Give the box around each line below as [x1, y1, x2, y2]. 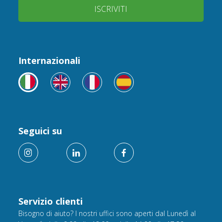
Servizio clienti [18, 195, 83, 207]
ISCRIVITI [94, 3, 128, 15]
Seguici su [18, 124, 62, 137]
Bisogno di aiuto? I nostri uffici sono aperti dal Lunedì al [18, 208, 196, 218]
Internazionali [18, 54, 81, 66]
